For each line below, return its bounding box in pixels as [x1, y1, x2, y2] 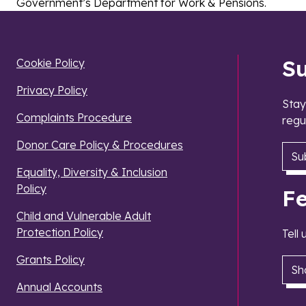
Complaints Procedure [16, 111, 132, 125]
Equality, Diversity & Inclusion [16, 165, 167, 180]
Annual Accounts [16, 280, 102, 294]
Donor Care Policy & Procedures [16, 138, 183, 152]
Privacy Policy [16, 83, 87, 98]
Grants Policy [16, 253, 85, 267]
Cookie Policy [16, 56, 85, 70]
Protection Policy [16, 225, 103, 240]
